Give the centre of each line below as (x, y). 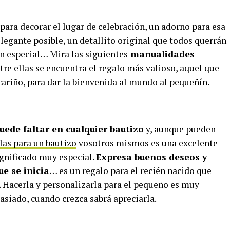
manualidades (161, 54)
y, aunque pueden (180, 129)
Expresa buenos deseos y (151, 157)
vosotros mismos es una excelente (147, 143)
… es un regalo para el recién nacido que (130, 170)
